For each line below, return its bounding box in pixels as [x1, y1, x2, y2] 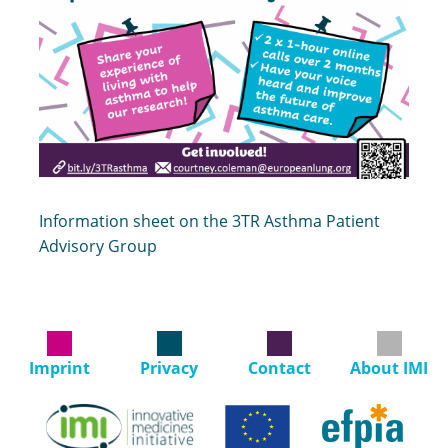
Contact [247, 356, 311, 379]
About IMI [350, 356, 428, 379]
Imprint [28, 356, 90, 379]
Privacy [140, 356, 198, 379]
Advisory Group [39, 234, 157, 257]
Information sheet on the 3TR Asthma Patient [39, 209, 380, 232]
